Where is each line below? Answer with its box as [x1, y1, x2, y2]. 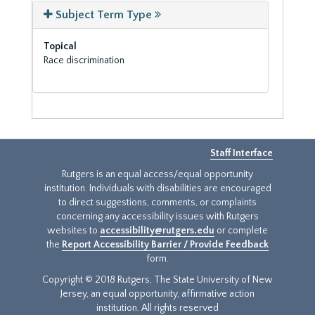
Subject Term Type [56, 8, 152, 21]
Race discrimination [44, 55, 124, 66]
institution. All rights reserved [96, 302, 219, 314]
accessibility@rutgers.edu [100, 225, 214, 236]
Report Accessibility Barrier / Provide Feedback [62, 239, 269, 250]
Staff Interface [210, 148, 273, 159]
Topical [44, 41, 77, 52]
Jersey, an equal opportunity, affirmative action [60, 288, 255, 300]
